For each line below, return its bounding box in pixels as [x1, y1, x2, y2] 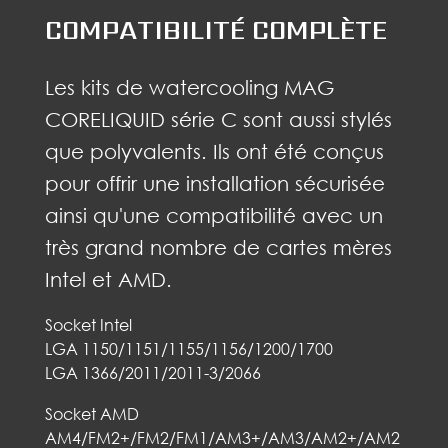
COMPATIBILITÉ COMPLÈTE [44, 11, 387, 48]
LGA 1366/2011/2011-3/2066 [44, 362, 261, 383]
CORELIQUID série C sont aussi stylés [44, 106, 392, 131]
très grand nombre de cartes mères [44, 234, 392, 259]
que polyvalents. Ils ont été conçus [44, 138, 384, 163]
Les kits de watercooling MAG [44, 74, 334, 99]
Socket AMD [44, 404, 139, 425]
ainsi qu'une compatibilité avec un [44, 202, 383, 227]
